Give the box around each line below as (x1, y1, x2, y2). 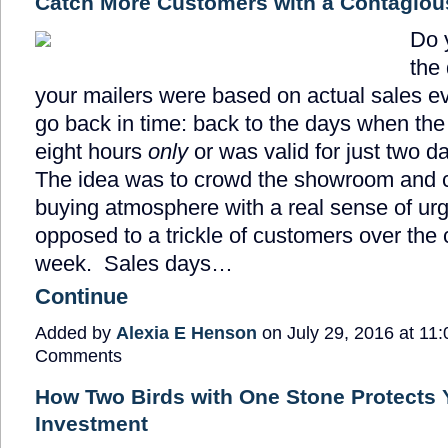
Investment (35, 411, 148, 435)
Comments (35, 345, 122, 366)
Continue (35, 283, 128, 309)
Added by (35, 322, 116, 343)
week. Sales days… (35, 250, 233, 276)
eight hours (35, 138, 148, 164)
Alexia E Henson (116, 322, 257, 343)
